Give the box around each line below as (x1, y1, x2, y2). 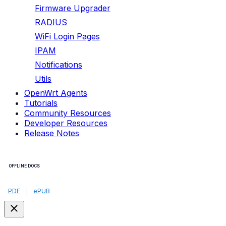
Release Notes (24, 128, 79, 138)
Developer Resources (24, 118, 107, 128)
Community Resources (24, 108, 111, 118)
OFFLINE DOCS (9, 163, 40, 168)
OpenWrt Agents (24, 88, 87, 98)
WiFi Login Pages (34, 31, 100, 41)
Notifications (34, 60, 82, 70)
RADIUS (34, 17, 67, 27)
